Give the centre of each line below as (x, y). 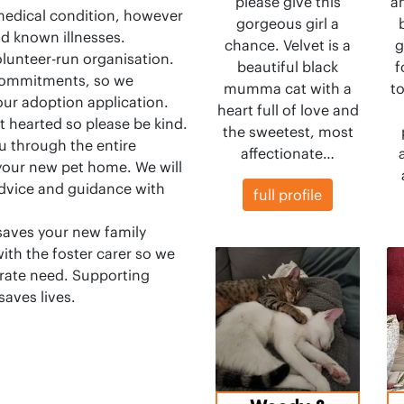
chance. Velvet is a (288, 45)
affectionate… (288, 153)
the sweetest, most (288, 132)
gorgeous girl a (288, 23)
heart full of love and (288, 110)
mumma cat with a (288, 88)
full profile (288, 195)
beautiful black (288, 67)
